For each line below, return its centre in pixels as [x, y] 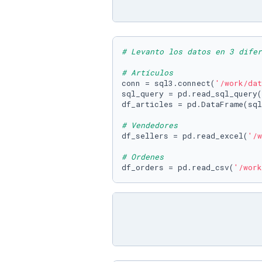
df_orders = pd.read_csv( [178, 167]
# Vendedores [150, 125]
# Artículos [147, 73]
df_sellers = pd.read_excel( [185, 136]
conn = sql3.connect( [168, 83]
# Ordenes [143, 157]
